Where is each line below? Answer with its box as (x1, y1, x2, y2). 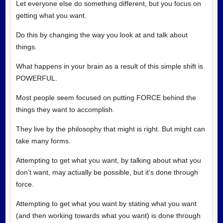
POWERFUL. (15, 74, 57, 82)
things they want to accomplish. (15, 105, 114, 113)
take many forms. (15, 136, 71, 145)
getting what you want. (15, 11, 87, 19)
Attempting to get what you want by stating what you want (15, 199, 197, 208)
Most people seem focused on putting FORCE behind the (15, 93, 196, 102)
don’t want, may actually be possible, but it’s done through (15, 168, 198, 176)
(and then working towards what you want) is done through (15, 211, 201, 220)
